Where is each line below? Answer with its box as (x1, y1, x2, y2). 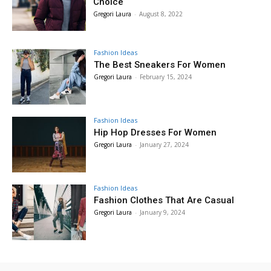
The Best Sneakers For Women (94, 59, 226, 71)
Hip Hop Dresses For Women (94, 127, 217, 139)
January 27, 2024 (140, 140, 189, 149)
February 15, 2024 (140, 73, 192, 82)
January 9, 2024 (140, 207, 186, 217)
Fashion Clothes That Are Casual (94, 194, 235, 206)
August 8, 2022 (139, 10, 183, 19)
